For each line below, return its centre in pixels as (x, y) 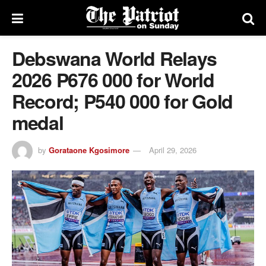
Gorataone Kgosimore (89, 150)
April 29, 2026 (173, 150)
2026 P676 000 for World (113, 80)
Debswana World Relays (115, 58)
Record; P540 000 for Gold (122, 101)
